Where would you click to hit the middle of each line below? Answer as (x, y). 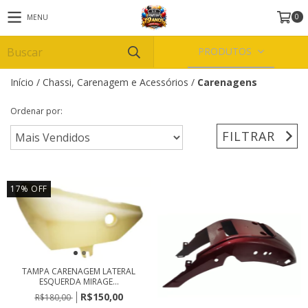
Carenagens (227, 82)
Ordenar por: (36, 111)
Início (22, 82)
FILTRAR (249, 136)
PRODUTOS (227, 51)
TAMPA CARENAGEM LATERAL (79, 272)
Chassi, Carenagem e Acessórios (115, 82)
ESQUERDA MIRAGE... (79, 282)
